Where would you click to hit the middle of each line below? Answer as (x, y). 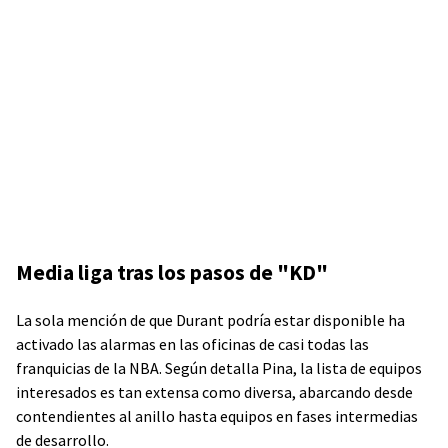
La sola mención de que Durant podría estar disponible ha (210, 319)
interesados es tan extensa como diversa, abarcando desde (214, 391)
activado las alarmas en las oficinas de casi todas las (192, 343)
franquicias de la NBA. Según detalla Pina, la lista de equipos (219, 367)
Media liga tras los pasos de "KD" (172, 272)
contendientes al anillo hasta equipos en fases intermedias (217, 415)
